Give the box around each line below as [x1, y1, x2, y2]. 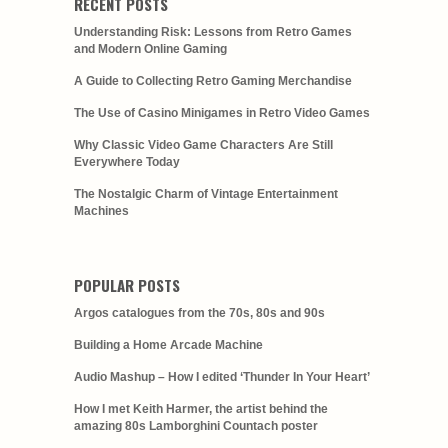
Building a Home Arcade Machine [74, 337, 263, 352]
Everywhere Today [74, 154, 180, 169]
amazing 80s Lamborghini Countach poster [74, 418, 318, 433]
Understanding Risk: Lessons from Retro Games [74, 24, 352, 39]
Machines [74, 203, 129, 218]
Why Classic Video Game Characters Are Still [74, 137, 333, 152]
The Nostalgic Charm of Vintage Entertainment [74, 186, 338, 201]
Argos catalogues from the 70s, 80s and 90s [74, 305, 325, 320]
